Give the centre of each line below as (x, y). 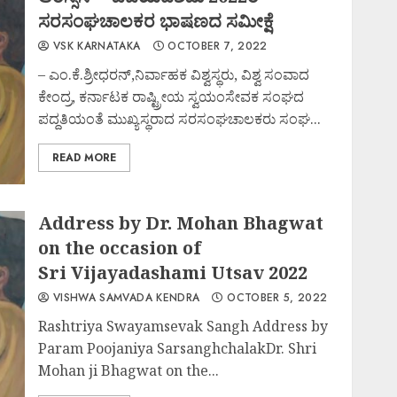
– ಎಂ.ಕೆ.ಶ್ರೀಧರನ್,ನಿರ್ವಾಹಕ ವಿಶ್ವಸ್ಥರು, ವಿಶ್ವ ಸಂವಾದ (174, 74)
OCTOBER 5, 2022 (275, 298)
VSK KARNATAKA (95, 46)
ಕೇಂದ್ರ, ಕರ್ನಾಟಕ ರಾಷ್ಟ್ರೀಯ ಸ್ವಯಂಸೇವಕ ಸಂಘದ (171, 97)
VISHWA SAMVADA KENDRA (125, 298)
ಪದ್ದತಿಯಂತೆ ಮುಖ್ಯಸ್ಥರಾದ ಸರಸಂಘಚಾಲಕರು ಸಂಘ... (180, 119)
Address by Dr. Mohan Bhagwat (181, 223)
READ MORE (85, 158)
